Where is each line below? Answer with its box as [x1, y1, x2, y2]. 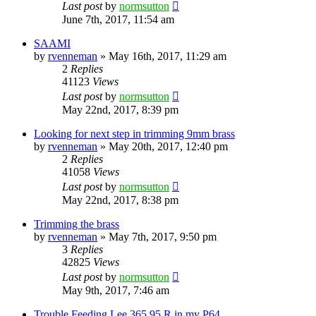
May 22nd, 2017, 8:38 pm [62, 193, 178, 206]
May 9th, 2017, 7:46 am [62, 284, 169, 296]
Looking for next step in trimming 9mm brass [34, 127, 235, 140]
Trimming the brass [34, 217, 119, 230]
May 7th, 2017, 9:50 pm [109, 230, 217, 243]
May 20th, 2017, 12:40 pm [109, 140, 228, 152]
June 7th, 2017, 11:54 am [62, 13, 174, 25]
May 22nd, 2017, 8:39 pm [62, 103, 178, 116]
